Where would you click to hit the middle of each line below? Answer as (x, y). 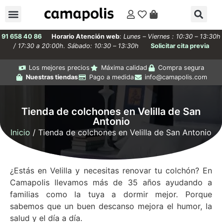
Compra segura (181, 68)
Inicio (20, 133)
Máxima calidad (124, 68)
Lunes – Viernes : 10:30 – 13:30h (172, 36)
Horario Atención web (85, 36)
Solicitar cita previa (180, 46)
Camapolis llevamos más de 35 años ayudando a (111, 183)
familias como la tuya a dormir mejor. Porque (111, 194)
